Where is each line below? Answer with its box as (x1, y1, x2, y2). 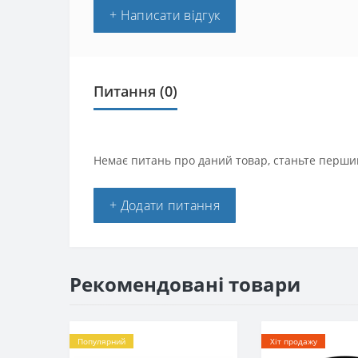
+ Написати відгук (109, 6, 221, 25)
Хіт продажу (269, 336, 317, 348)
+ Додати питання (109, 197, 220, 215)
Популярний (78, 336, 125, 348)
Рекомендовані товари (70, 271, 300, 298)
